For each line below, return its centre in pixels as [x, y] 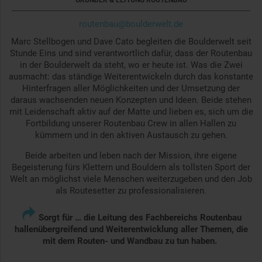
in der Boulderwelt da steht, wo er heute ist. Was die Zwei [131, 65]
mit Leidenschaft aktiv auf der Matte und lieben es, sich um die [131, 112]
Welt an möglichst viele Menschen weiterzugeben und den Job [131, 179]
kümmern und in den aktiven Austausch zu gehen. [131, 135]
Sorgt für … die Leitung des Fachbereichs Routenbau [140, 218]
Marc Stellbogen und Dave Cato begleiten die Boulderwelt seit [131, 42]
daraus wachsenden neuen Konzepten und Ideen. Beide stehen [131, 100]
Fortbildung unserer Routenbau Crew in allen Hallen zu [131, 124]
